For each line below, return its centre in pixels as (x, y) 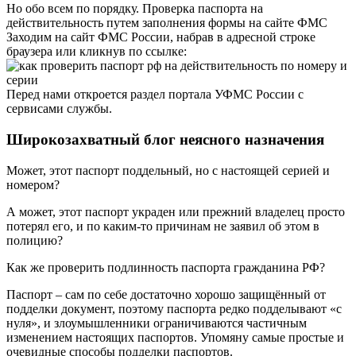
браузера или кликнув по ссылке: (97, 52)
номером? (33, 184)
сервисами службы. (59, 109)
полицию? (35, 240)
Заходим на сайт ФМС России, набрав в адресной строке (161, 37)
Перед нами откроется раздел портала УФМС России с (155, 95)
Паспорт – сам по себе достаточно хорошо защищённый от (166, 294)
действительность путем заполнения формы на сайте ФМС (167, 23)
